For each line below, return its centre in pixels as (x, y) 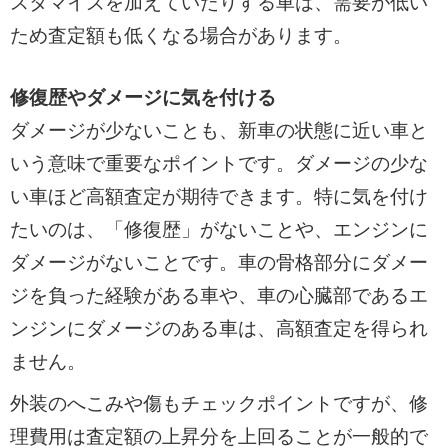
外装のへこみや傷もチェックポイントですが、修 (218, 404)
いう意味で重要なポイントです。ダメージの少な (218, 163)
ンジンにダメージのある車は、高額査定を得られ (218, 328)
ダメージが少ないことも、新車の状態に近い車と (218, 130)
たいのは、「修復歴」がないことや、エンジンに (218, 229)
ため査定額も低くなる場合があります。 (180, 36)
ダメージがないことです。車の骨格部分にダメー (218, 262)
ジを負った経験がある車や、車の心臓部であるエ (218, 295)
